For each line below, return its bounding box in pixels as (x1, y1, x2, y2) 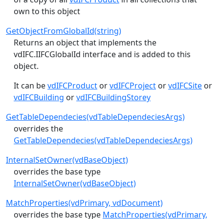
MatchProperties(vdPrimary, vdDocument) (6, 197, 163, 208)
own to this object (14, 5, 80, 17)
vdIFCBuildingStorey (76, 91, 151, 103)
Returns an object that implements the (14, 37, 156, 48)
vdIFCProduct (47, 80, 97, 91)
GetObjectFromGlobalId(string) (6, 25, 121, 36)
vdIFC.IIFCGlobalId (14, 48, 81, 60)
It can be (14, 80, 47, 91)
